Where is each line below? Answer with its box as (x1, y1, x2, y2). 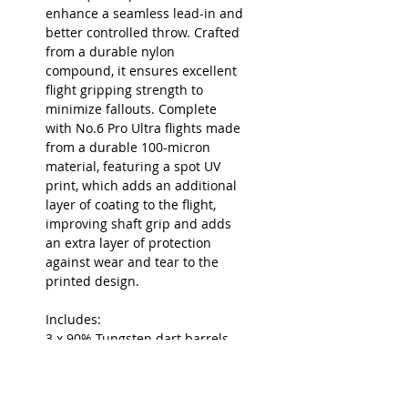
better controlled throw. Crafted (46, 23, 240, 41)
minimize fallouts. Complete (46, 99, 217, 117)
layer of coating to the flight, (46, 195, 216, 213)
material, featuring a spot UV (46, 157, 220, 175)
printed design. (46, 271, 139, 290)
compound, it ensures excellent (46, 61, 237, 79)
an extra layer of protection (46, 233, 211, 251)
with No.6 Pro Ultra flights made (46, 118, 240, 137)
